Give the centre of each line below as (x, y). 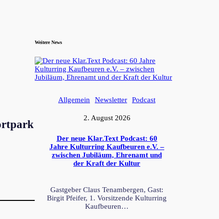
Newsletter (111, 99)
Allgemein (74, 99)
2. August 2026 (107, 118)
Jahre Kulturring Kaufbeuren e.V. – (107, 146)
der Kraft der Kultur (107, 163)
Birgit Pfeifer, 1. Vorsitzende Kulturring (107, 198)
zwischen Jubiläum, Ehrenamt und (107, 155)
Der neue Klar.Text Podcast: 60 (107, 138)
